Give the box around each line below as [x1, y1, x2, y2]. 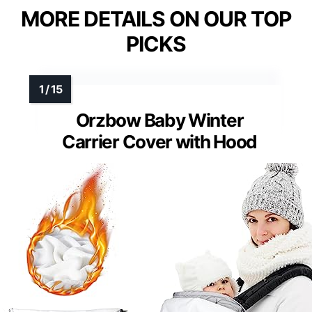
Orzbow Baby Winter [75, 109, 244, 132]
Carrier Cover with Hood [61, 131, 258, 153]
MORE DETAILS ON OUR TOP [21, 6, 291, 32]
